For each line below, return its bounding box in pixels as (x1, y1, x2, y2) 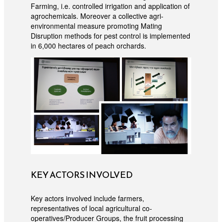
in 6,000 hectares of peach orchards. (30, 40, 148, 51)
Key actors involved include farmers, (30, 193, 144, 204)
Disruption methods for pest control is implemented (30, 30, 190, 41)
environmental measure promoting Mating (30, 20, 162, 31)
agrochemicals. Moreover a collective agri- (30, 10, 164, 21)
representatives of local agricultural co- (30, 203, 152, 214)
